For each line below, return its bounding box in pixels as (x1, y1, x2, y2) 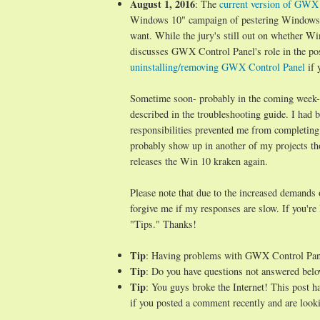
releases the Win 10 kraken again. (130, 154, 268, 169)
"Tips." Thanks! (130, 217, 196, 231)
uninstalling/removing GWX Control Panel (130, 60, 305, 74)
